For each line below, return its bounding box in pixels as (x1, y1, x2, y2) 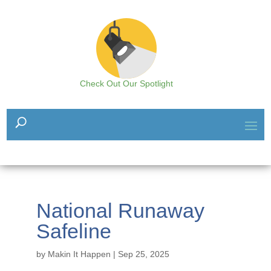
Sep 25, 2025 (117, 249, 169, 259)
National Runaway (36, 199, 204, 222)
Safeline (36, 220, 111, 243)
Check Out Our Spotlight (80, 79, 173, 88)
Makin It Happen (47, 249, 111, 259)
